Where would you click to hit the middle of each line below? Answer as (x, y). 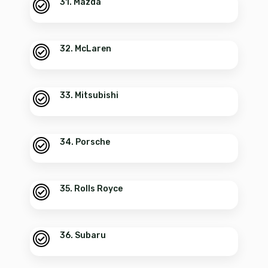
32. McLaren (86, 48)
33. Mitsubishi (89, 95)
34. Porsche (85, 142)
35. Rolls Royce (91, 188)
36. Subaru (83, 235)
